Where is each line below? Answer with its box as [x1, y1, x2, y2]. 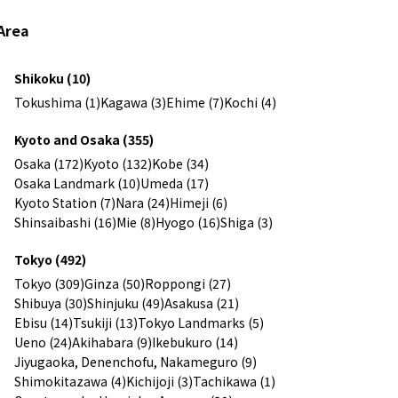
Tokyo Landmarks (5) [138, 313, 264, 331]
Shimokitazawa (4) [14, 371, 126, 390]
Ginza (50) [84, 274, 145, 292]
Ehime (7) [166, 92, 224, 111]
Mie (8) [116, 212, 155, 231]
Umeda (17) [140, 173, 209, 192]
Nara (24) [115, 193, 170, 211]
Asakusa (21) [164, 293, 239, 312]
